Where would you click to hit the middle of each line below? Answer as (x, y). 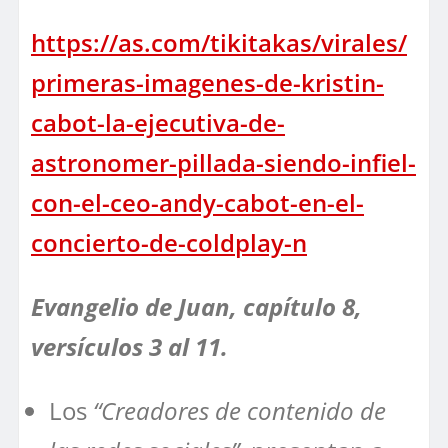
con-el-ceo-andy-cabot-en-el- (197, 202)
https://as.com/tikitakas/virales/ (219, 42)
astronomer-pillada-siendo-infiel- (223, 162)
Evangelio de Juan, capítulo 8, (196, 306)
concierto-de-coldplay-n (169, 242)
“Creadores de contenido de (239, 410)
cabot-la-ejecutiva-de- (158, 122)
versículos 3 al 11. (132, 346)
